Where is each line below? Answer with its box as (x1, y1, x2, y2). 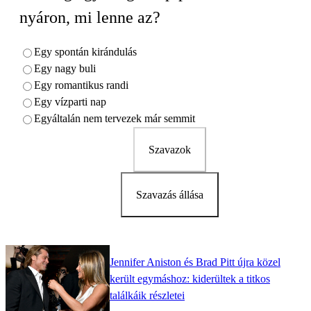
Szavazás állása (135, 188, 203, 201)
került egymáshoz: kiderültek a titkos (110, 273, 270, 285)
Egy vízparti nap (34, 95, 106, 108)
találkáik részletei (110, 289, 185, 302)
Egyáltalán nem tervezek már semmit (34, 112, 195, 124)
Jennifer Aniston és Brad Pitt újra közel (110, 256, 280, 269)
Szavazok (148, 143, 191, 155)
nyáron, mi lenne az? (19, 8, 160, 27)
